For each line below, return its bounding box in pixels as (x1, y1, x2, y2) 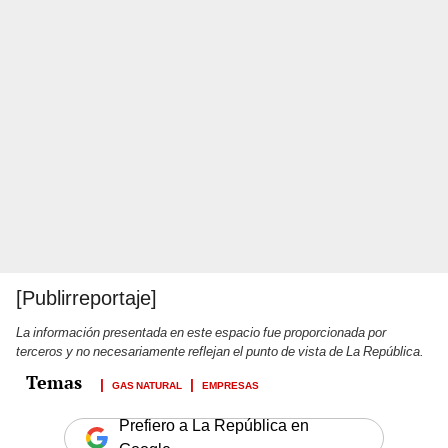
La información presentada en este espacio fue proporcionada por (16, 324, 386, 340)
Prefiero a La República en (119, 415, 309, 435)
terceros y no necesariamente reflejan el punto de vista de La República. (16, 343, 424, 359)
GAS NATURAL (112, 375, 182, 392)
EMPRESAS (202, 375, 259, 392)
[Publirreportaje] (16, 285, 157, 310)
